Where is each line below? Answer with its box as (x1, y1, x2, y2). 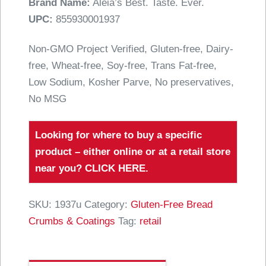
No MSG (28, 93, 67, 105)
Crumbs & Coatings (28, 216, 116, 227)
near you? (35, 163, 85, 175)
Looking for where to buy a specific (35, 129, 202, 141)
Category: (84, 199, 131, 211)
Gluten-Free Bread (131, 199, 213, 211)
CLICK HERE (85, 163, 146, 175)
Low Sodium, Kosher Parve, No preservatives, (28, 77, 235, 88)
